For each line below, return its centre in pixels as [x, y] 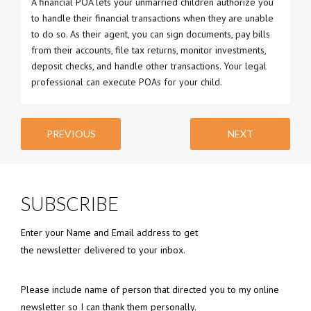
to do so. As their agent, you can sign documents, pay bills [151, 34]
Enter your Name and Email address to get [109, 232]
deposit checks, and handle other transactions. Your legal [149, 66]
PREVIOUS [71, 133]
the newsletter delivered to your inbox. [103, 250]
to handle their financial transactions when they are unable [152, 18]
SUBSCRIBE [70, 203]
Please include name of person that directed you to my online [150, 289]
